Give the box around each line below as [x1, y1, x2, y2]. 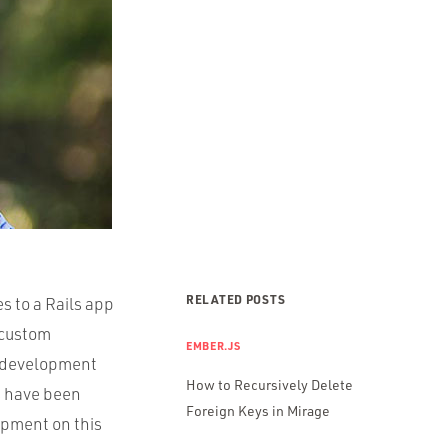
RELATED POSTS [186, 291, 286, 307]
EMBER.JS [186, 339, 241, 353]
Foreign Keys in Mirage [186, 402, 330, 419]
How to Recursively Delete [186, 376, 353, 393]
